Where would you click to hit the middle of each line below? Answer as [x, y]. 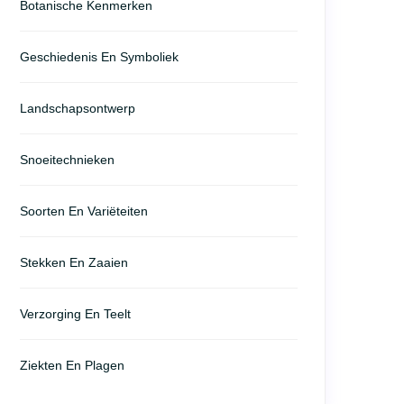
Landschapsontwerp [78, 108]
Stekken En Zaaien [74, 262]
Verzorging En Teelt [75, 314]
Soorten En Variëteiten [84, 211]
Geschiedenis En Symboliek [99, 57]
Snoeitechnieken [67, 160]
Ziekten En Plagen [72, 365]
